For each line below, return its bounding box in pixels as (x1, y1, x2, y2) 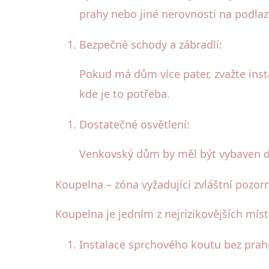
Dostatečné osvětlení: (79, 117, 190, 132)
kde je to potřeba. (79, 86, 170, 101)
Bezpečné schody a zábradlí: (79, 37, 222, 52)
